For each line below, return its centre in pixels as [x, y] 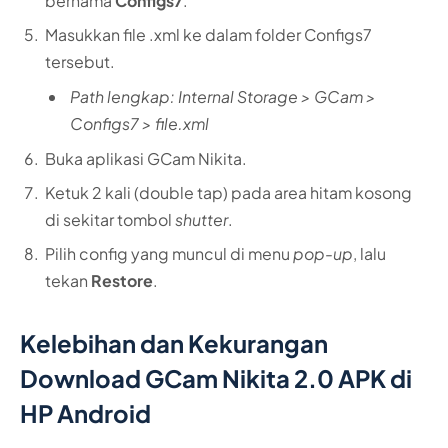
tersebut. [80, 62]
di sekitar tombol [110, 220]
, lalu [369, 254]
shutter [201, 220]
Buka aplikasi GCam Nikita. [146, 159]
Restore [122, 281]
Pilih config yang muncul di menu [169, 254]
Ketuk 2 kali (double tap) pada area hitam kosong [228, 193]
